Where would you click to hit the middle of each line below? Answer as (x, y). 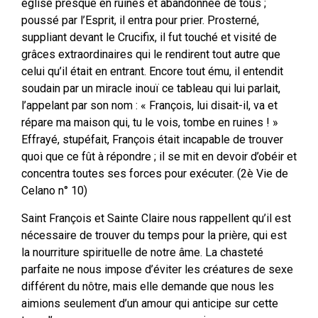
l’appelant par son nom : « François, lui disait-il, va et (149, 106)
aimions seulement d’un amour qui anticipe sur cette (150, 303)
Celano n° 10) (54, 191)
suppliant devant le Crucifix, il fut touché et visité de (149, 38)
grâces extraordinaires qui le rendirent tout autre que (151, 55)
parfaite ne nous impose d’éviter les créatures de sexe (157, 269)
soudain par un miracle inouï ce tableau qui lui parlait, (151, 89)
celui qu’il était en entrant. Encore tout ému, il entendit (152, 72)
